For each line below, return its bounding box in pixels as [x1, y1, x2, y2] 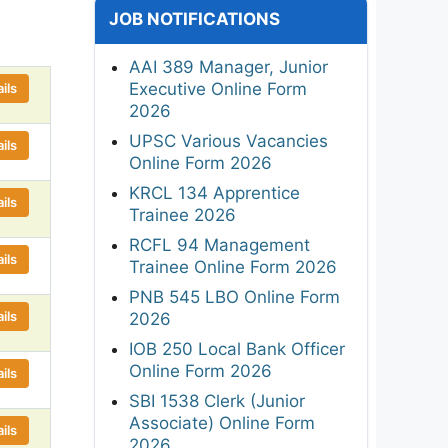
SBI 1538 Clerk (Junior [129, 390, 305, 411]
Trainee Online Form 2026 [129, 256, 337, 277]
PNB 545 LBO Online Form [129, 286, 340, 307]
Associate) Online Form [129, 412, 315, 433]
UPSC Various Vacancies [129, 130, 328, 151]
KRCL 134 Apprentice [129, 182, 300, 203]
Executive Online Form [129, 78, 307, 99]
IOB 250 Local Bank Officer [129, 338, 345, 359]
